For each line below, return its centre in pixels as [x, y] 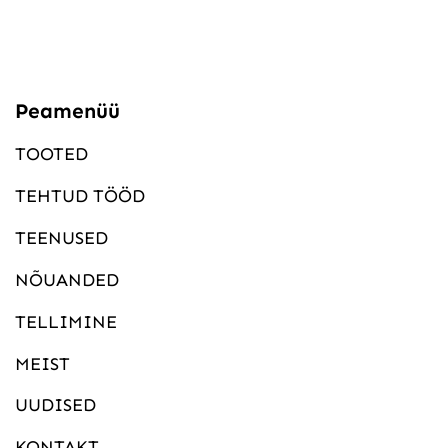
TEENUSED [61, 237]
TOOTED [51, 154]
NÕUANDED [66, 279]
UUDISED [55, 405]
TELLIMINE [65, 321]
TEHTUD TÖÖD [79, 196]
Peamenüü [67, 111]
